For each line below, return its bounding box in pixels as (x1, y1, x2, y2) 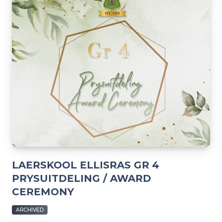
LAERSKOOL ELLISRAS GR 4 (12, 159, 159, 171)
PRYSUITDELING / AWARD (12, 172, 151, 184)
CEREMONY (12, 185, 74, 198)
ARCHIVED (16, 206, 44, 213)
